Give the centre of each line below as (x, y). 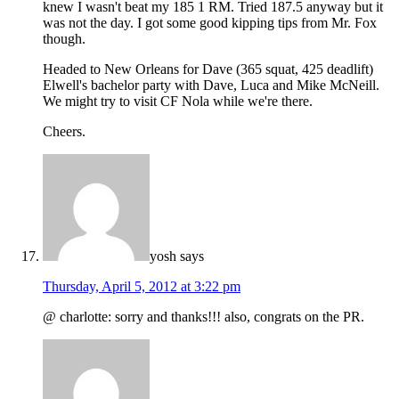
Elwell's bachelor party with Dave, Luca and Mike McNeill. (211, 85)
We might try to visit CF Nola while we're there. (178, 101)
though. (64, 38)
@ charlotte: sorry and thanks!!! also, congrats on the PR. (204, 316)
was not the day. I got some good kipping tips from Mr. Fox (210, 22)
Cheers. (64, 131)
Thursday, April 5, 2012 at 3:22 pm (142, 286)
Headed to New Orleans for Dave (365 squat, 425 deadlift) (208, 69)
